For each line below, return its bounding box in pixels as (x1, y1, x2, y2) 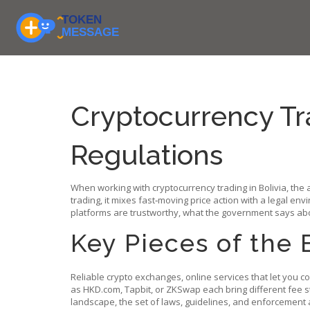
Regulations (71, 138, 223, 171)
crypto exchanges (107, 271, 181, 283)
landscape (71, 295, 115, 308)
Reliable (71, 271, 107, 283)
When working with (71, 181, 152, 194)
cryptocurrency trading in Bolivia (152, 181, 286, 194)
